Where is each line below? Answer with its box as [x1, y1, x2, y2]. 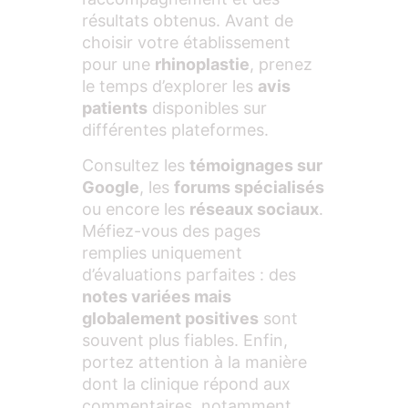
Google [82, 177, 139, 197]
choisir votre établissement [82, 33, 291, 53]
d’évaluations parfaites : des [82, 264, 296, 284]
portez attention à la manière [82, 352, 307, 372]
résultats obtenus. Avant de [82, 11, 293, 31]
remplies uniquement [82, 242, 242, 262]
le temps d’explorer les [82, 76, 258, 97]
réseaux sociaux [189, 199, 319, 219]
